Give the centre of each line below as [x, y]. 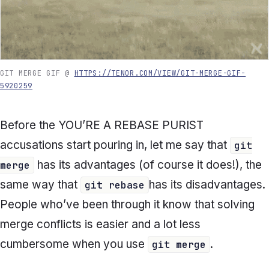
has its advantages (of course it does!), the [148, 165]
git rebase [115, 185]
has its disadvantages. [207, 185]
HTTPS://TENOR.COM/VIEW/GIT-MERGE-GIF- [160, 74]
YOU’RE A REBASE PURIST [131, 125]
